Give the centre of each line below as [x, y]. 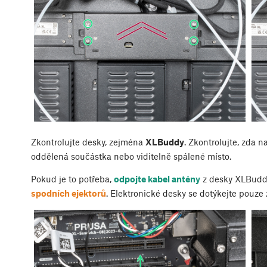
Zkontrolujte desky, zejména [88, 142]
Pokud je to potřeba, [72, 178]
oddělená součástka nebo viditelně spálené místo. [131, 156]
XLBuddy [165, 142]
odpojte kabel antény [157, 178]
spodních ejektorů [69, 193]
